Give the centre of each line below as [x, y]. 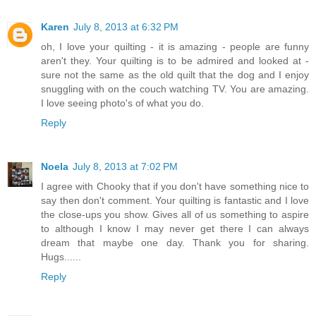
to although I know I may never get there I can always [175, 228]
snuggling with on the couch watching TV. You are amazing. [175, 89]
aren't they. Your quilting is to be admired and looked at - [175, 60]
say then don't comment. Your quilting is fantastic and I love [175, 200]
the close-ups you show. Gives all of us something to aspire [175, 214]
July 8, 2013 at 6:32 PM [126, 26]
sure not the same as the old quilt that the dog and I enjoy [175, 74]
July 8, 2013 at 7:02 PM [125, 166]
